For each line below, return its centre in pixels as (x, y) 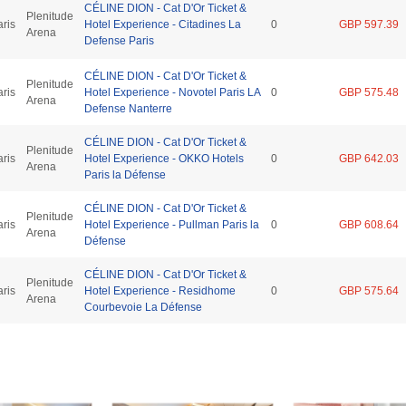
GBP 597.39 (369, 24)
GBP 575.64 (369, 290)
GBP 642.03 (369, 158)
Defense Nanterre (128, 108)
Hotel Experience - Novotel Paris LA (172, 92)
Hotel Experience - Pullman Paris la (172, 224)
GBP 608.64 (369, 224)
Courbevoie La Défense (143, 307)
